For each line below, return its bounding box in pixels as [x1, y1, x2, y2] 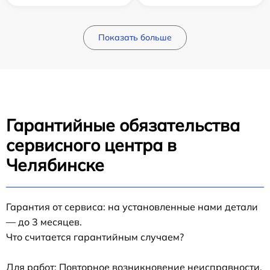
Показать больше [98, 32, 172, 43]
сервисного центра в [6, 134, 177, 156]
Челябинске [6, 154, 104, 176]
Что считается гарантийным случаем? [6, 231, 184, 243]
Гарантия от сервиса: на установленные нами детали [6, 201, 258, 213]
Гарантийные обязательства [6, 115, 240, 136]
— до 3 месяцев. [6, 216, 82, 228]
